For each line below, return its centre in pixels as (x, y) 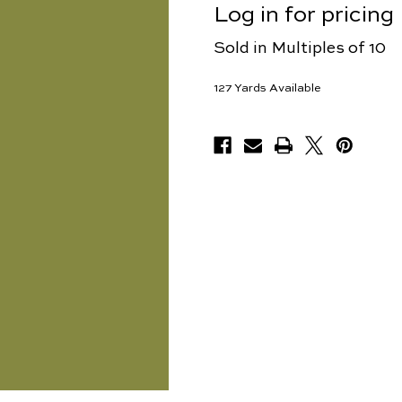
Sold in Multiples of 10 (300, 49)
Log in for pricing (304, 15)
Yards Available (278, 89)
